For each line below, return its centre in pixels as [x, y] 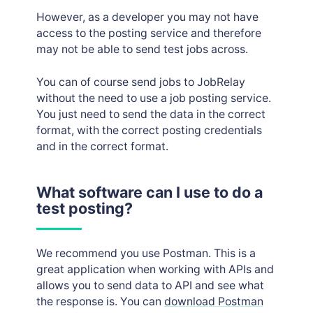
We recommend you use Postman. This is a [146, 253]
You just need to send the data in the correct [151, 114]
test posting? [84, 208]
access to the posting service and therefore [148, 34]
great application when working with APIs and [155, 269]
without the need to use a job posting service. [153, 98]
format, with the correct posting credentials [149, 130]
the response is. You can [100, 301]
